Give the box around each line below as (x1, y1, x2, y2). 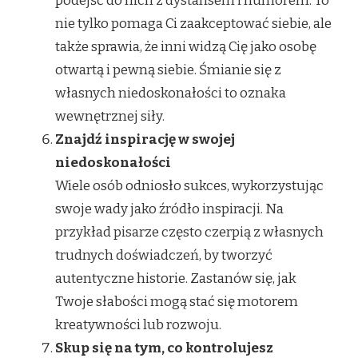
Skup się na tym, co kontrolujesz (55, 339, 273, 356)
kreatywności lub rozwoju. (55, 316, 221, 333)
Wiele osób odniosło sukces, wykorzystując (55, 177, 324, 194)
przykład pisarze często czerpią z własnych (55, 223, 324, 241)
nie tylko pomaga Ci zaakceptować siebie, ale (55, 14, 332, 32)
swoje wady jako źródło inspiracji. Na (55, 200, 284, 217)
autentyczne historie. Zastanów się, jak (55, 269, 296, 287)
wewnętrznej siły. (55, 107, 165, 125)
